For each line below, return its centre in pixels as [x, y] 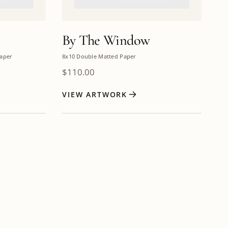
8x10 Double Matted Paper [99, 56]
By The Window [106, 40]
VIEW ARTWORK [95, 94]
